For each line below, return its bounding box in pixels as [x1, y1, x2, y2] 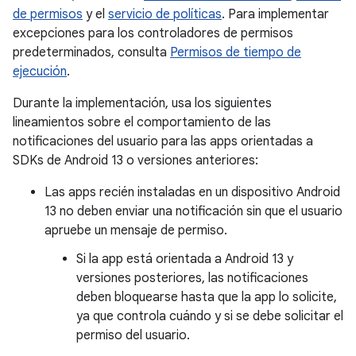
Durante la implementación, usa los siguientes [13, 95, 272, 111]
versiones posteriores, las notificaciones [76, 270, 308, 286]
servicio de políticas [108, 6, 222, 22]
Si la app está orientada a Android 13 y [76, 251, 293, 267]
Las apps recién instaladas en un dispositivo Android [44, 184, 340, 200]
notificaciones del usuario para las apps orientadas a [13, 133, 313, 149]
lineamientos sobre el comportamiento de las [13, 114, 271, 130]
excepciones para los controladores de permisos [13, 25, 293, 41]
